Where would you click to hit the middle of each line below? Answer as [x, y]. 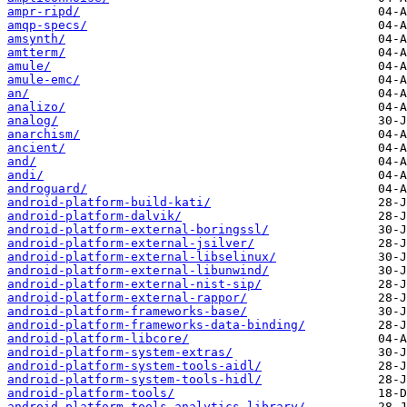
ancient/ [36, 148]
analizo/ [36, 107]
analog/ [33, 121]
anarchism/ [44, 134]
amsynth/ [36, 39]
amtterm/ [36, 53]
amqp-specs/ [47, 25]
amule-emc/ [44, 80]
